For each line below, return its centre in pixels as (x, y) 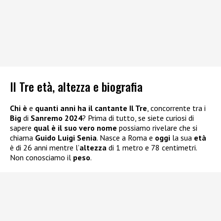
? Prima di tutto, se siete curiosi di (138, 118)
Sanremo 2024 (56, 118)
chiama (22, 138)
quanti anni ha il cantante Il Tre (91, 108)
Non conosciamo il (41, 158)
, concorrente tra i (176, 108)
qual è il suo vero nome (75, 128)
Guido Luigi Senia (66, 138)
